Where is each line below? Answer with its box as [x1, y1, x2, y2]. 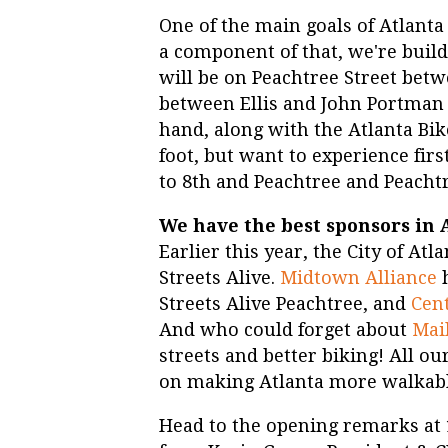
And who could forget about [159, 319, 412, 341]
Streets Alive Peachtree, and [159, 293, 411, 315]
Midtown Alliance [280, 267, 442, 289]
